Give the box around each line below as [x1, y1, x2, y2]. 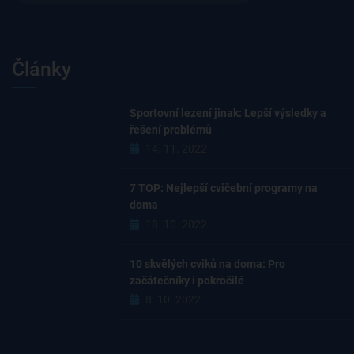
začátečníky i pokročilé [130, 273, 245, 287]
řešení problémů [130, 122, 213, 136]
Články [12, 57, 71, 81]
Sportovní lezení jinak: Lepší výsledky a [130, 106, 327, 119]
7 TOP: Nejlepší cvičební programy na [130, 182, 318, 195]
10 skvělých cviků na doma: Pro [130, 257, 286, 270]
